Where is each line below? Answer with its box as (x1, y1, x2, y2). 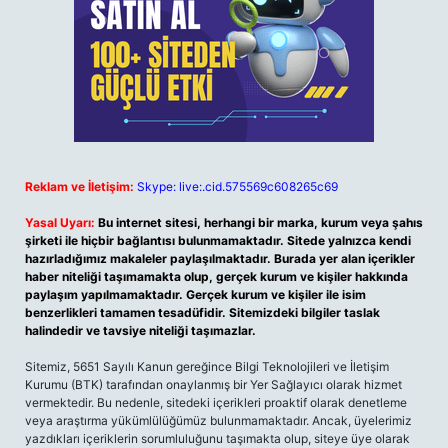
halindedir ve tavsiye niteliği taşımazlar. (25, 323, 256, 338)
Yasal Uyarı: (25, 215, 95, 230)
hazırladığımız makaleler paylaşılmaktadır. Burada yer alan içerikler (25, 251, 415, 266)
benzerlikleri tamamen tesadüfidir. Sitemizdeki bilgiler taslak (25, 305, 380, 320)
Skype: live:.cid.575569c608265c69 (137, 179, 338, 194)
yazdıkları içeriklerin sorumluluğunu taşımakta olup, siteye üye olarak (25, 431, 410, 446)
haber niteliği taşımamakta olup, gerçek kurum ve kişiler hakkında (25, 269, 408, 284)
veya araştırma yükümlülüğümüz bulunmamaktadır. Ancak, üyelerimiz (25, 413, 412, 428)
